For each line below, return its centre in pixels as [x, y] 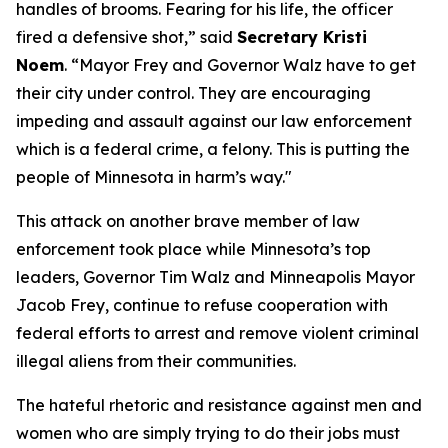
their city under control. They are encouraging [193, 93]
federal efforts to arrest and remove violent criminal [217, 333]
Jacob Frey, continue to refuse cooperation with [202, 305]
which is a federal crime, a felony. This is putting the [213, 149]
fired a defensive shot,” [106, 37]
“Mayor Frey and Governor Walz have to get [243, 65]
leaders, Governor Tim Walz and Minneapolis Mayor [215, 277]
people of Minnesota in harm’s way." [154, 177]
